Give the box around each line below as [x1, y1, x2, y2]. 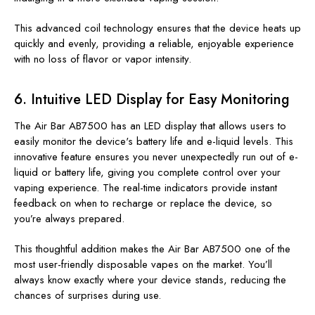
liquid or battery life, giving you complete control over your [14, 164, 281, 180]
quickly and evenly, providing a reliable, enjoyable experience [14, 35, 294, 51]
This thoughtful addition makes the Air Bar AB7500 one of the [14, 240, 290, 257]
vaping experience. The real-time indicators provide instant [14, 179, 277, 195]
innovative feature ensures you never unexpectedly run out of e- [14, 148, 298, 165]
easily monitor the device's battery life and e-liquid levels [14, 133, 269, 149]
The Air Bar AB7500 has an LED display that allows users [14, 117, 278, 134]
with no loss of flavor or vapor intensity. [14, 51, 191, 67]
